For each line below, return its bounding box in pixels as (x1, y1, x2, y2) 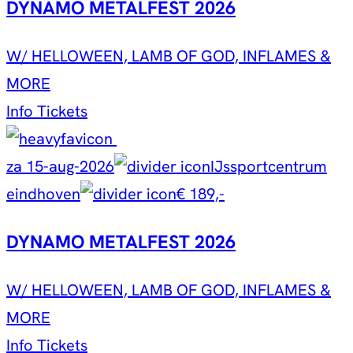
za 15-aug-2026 (6, 155, 114, 176)
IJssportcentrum (210, 155, 327, 176)
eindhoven (6, 183, 80, 204)
